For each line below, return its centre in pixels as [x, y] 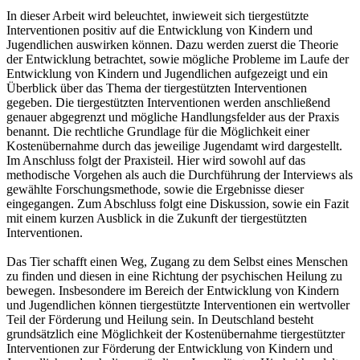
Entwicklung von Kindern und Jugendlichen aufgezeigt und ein [167, 73]
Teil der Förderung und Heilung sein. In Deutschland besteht [160, 319]
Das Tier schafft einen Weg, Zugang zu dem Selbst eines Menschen [177, 261]
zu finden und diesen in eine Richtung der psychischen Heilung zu [174, 276]
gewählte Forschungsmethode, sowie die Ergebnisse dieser [155, 189]
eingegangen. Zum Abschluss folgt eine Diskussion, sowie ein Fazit [178, 203]
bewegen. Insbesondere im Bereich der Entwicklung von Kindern [173, 290]
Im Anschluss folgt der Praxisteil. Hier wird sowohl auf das [156, 160]
